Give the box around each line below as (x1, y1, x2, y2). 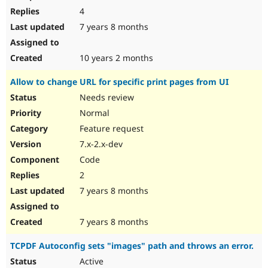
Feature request (77, 123, 144, 135)
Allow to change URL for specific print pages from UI (10, 76, 229, 88)
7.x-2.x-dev (77, 138, 123, 150)
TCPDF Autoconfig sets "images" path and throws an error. (10, 240, 254, 252)
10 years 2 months (77, 52, 153, 64)
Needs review (77, 92, 134, 103)
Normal (77, 107, 109, 119)
